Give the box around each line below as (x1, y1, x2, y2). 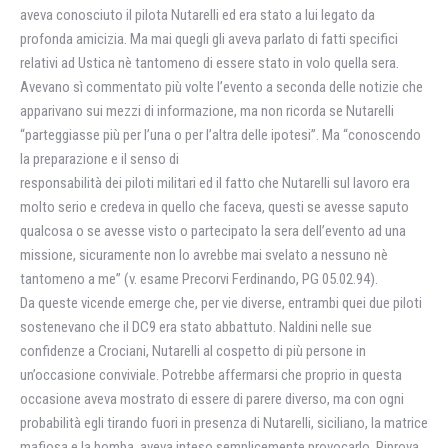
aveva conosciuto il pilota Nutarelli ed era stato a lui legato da (20, 6, 375, 24)
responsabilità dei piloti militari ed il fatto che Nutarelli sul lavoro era (20, 174, 410, 192)
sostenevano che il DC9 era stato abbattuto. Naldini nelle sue (20, 318, 372, 336)
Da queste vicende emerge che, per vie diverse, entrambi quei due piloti (20, 294, 422, 312)
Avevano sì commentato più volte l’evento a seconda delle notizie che (20, 78, 423, 96)
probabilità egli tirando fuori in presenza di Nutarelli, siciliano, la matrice (20, 414, 428, 432)
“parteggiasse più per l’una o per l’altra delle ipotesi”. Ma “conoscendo (20, 126, 421, 144)
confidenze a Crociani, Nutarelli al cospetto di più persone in (20, 342, 366, 360)
